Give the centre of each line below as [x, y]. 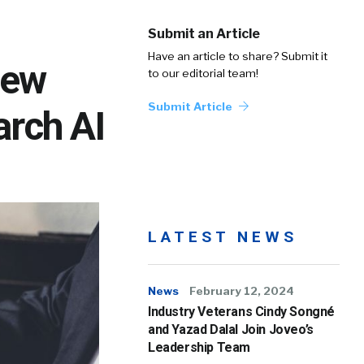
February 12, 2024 [242, 291]
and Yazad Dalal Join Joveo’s [231, 329]
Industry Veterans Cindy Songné [242, 312]
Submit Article [191, 106]
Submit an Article [204, 34]
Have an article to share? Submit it [238, 56]
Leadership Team [199, 347]
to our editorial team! [203, 73]
